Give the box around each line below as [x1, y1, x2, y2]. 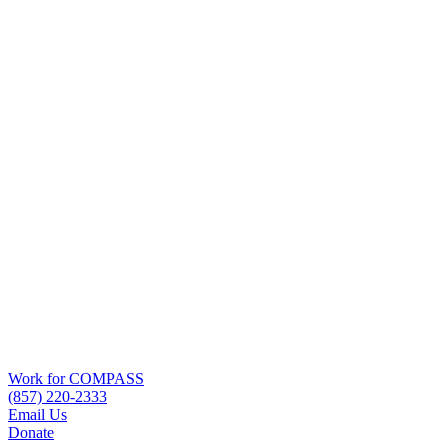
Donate [8, 423, 54, 441]
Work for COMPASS [8, 369, 144, 387]
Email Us [8, 405, 67, 423]
